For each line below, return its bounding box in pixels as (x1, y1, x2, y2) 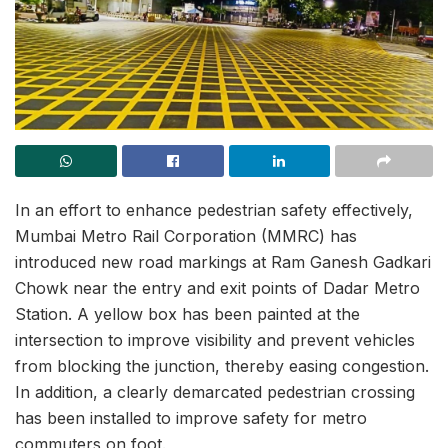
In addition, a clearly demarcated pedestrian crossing (15, 382, 415, 403)
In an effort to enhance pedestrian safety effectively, (15, 200, 413, 221)
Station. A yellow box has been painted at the (15, 304, 360, 325)
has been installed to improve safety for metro (15, 408, 367, 429)
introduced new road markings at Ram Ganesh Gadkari (15, 252, 431, 273)
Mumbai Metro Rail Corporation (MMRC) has (15, 226, 357, 247)
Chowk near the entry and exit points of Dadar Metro (15, 278, 420, 299)
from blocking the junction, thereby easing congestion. (15, 356, 429, 377)
